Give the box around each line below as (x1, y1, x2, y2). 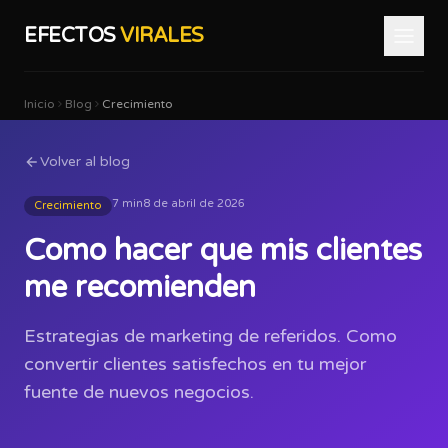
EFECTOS (24, 23, 120, 48)
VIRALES (120, 23, 204, 48)
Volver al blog (40, 153, 130, 170)
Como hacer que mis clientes (24, 232, 422, 269)
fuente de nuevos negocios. (24, 381, 254, 403)
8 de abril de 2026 (143, 197, 245, 210)
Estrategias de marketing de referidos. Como (24, 325, 397, 347)
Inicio (24, 97, 55, 111)
